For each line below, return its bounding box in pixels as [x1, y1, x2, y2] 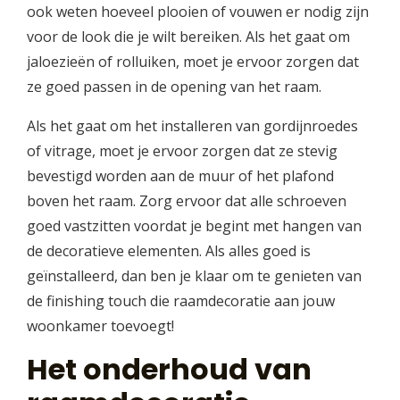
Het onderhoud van [27, 349, 312, 390]
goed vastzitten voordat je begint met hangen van [27, 216, 362, 237]
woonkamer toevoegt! [27, 316, 174, 337]
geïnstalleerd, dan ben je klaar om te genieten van [27, 266, 362, 287]
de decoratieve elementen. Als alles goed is [27, 241, 311, 262]
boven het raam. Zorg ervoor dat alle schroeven [27, 191, 346, 212]
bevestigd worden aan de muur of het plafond [27, 166, 334, 187]
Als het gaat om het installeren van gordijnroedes [27, 116, 358, 137]
